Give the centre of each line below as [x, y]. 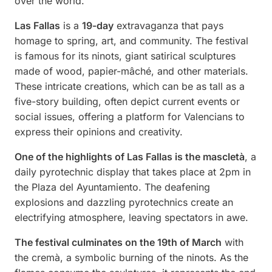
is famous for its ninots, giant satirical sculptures [125, 56]
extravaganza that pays [168, 25]
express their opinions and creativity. [99, 131]
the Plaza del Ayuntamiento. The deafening [112, 187]
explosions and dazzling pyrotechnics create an [124, 202]
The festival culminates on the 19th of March [118, 242]
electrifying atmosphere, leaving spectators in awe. [131, 217]
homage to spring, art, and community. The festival [131, 40]
